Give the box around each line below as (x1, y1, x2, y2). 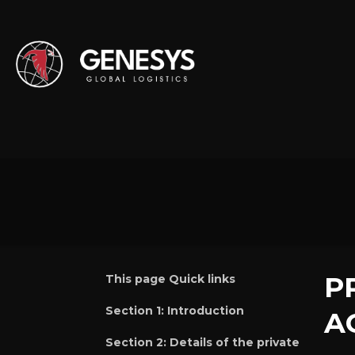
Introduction (167, 303, 244, 318)
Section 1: (105, 303, 164, 318)
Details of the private (170, 335, 300, 349)
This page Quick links (105, 272, 235, 286)
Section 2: (105, 335, 166, 349)
